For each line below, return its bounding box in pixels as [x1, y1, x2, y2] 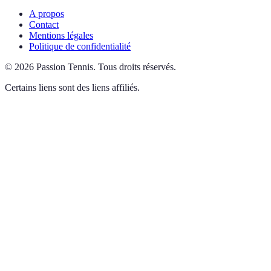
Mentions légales [29, 30, 93, 41]
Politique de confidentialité [29, 41, 131, 51]
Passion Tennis [36, 61, 93, 72]
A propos [29, 8, 64, 19]
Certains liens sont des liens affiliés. [5, 82, 140, 93]
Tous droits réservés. [98, 61, 176, 72]
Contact [29, 19, 59, 30]
